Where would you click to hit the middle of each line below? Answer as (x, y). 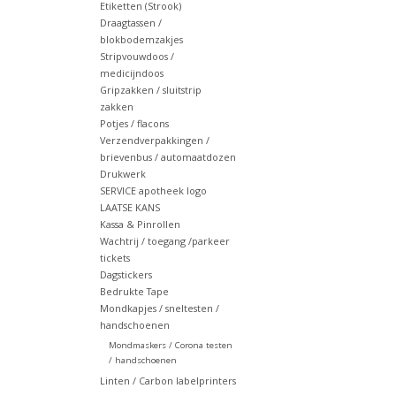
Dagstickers (126, 275)
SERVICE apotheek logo (153, 191)
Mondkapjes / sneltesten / (159, 308)
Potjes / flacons (134, 124)
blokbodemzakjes (141, 40)
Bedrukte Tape (134, 292)
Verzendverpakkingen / (154, 141)
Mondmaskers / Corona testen (170, 346)
